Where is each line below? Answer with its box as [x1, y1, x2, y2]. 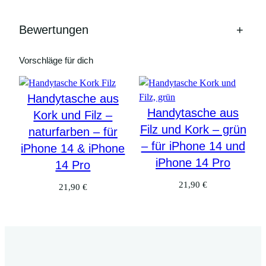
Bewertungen [19, 23, 88, 37]
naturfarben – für [28, 125, 118, 139]
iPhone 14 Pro [156, 156, 231, 170]
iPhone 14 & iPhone [21, 142, 125, 156]
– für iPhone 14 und [141, 140, 245, 153]
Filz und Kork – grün [140, 123, 246, 137]
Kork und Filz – [33, 109, 113, 122]
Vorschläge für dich [19, 56, 93, 66]
